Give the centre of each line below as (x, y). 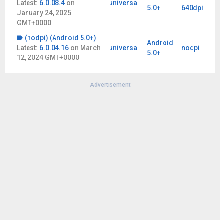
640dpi (192, 8)
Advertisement (110, 85)
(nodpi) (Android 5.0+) (60, 38)
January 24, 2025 (44, 13)
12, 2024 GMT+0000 (48, 57)
